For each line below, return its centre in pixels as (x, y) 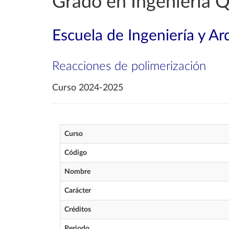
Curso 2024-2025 (88, 88)
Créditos (78, 210)
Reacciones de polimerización (129, 66)
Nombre (77, 172)
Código (76, 153)
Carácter (78, 191)
